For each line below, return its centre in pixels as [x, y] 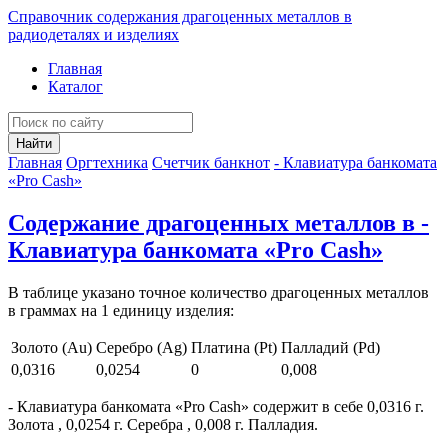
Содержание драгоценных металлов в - [218, 222]
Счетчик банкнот [211, 162]
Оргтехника [107, 162]
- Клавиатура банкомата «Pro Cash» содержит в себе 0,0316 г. [216, 406]
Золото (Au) [51, 347]
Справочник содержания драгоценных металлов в [180, 16]
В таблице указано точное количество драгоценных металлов [218, 292]
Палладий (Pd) [330, 347]
